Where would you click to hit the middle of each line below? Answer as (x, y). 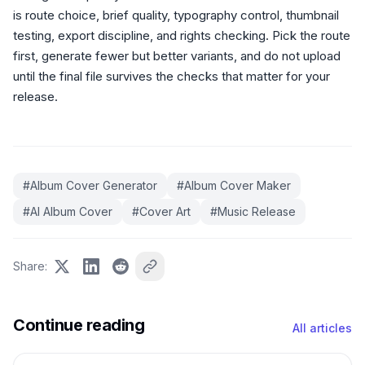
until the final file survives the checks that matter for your (172, 76)
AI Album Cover (71, 211)
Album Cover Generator (94, 185)
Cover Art (165, 211)
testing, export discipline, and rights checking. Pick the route (182, 35)
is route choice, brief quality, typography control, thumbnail (176, 15)
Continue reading (79, 325)
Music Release (257, 211)
